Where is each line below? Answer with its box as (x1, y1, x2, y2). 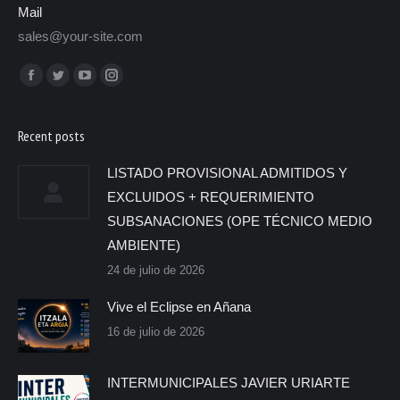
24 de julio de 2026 (107, 263, 204, 278)
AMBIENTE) (107, 237, 180, 254)
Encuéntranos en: (18, 66, 121, 82)
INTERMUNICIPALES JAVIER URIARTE (107, 375, 350, 391)
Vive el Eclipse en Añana (107, 299, 251, 315)
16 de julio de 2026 (107, 325, 204, 339)
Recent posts (18, 127, 85, 146)
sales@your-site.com (18, 29, 143, 45)
